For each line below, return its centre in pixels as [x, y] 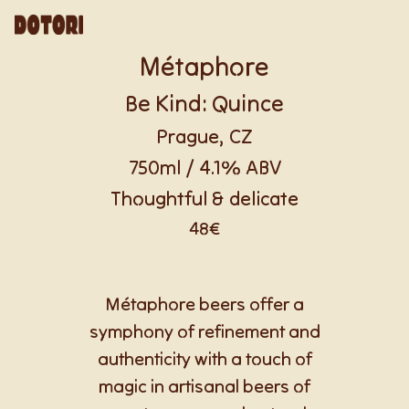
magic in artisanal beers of [204, 386]
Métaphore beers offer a [204, 304]
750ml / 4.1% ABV [204, 167]
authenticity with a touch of [204, 358]
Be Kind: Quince [204, 103]
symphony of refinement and [204, 331]
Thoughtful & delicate [204, 198]
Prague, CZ [204, 136]
